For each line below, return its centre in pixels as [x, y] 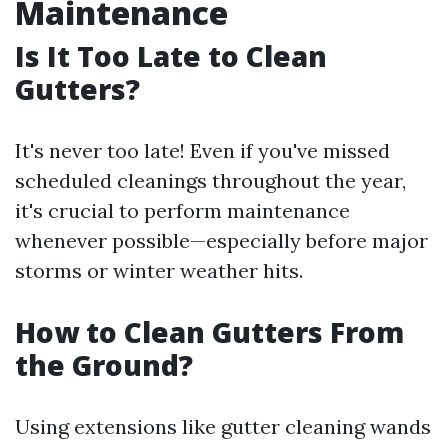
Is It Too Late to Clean [171, 56]
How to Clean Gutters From [209, 332]
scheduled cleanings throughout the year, [210, 180]
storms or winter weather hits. [159, 270]
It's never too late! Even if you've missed [202, 150]
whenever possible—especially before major [221, 240]
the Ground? [104, 365]
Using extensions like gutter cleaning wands [223, 426]
